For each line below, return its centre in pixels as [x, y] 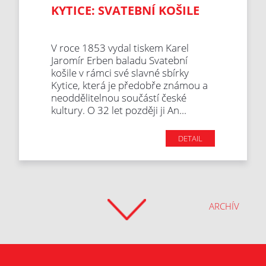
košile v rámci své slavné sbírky [120, 73]
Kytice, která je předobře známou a [130, 85]
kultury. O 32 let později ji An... [119, 110]
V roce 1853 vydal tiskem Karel [120, 48]
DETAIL [190, 139]
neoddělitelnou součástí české [119, 98]
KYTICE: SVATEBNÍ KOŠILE [126, 11]
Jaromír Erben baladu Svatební [120, 61]
